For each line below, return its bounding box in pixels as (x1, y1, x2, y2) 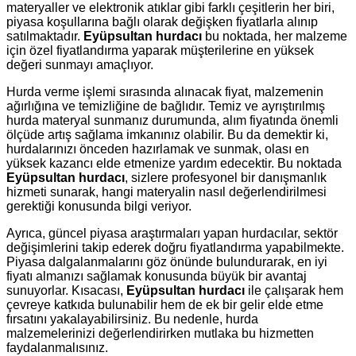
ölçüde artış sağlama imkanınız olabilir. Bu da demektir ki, (6, 128, 328, 142)
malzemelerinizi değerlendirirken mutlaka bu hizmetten (6, 327, 314, 341)
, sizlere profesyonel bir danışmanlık (125, 171, 327, 185)
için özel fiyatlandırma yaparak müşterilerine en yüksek (6, 44, 314, 58)
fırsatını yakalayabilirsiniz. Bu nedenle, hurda (6, 312, 258, 327)
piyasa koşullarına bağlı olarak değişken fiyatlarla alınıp (6, 15, 318, 29)
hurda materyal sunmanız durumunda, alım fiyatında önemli (6, 114, 339, 128)
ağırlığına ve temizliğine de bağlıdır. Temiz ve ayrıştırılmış (6, 99, 325, 114)
